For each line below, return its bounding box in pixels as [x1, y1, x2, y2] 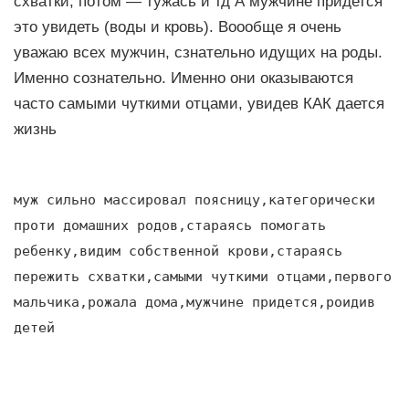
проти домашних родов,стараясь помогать [14, 216, 326, 234]
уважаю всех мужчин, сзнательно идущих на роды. [14, 43, 383, 61]
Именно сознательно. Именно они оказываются [14, 68, 353, 87]
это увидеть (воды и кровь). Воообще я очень [14, 17, 341, 36]
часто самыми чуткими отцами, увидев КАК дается [14, 94, 384, 112]
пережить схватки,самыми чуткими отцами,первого [14, 267, 392, 285]
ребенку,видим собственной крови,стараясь [14, 242, 342, 259]
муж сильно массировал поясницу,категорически [14, 191, 375, 208]
